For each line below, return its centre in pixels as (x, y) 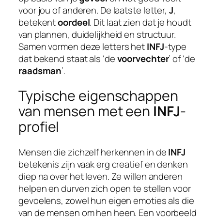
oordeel (74, 22)
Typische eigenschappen (98, 96)
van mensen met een (86, 111)
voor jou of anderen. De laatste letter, (94, 10)
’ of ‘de (182, 58)
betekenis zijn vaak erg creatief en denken (103, 164)
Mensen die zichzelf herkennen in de (93, 152)
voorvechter (143, 58)
